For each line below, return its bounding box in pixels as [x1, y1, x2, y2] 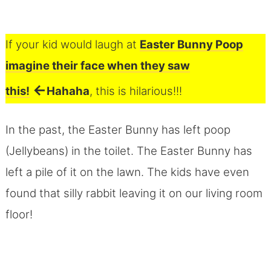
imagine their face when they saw [5, 58, 190, 73]
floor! [5, 207, 36, 221]
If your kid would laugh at [5, 37, 140, 51]
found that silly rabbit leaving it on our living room [5, 186, 263, 200]
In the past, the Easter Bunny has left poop [5, 122, 230, 137]
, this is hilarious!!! [89, 83, 182, 98]
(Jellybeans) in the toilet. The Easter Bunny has [5, 143, 252, 158]
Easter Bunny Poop [139, 37, 243, 51]
